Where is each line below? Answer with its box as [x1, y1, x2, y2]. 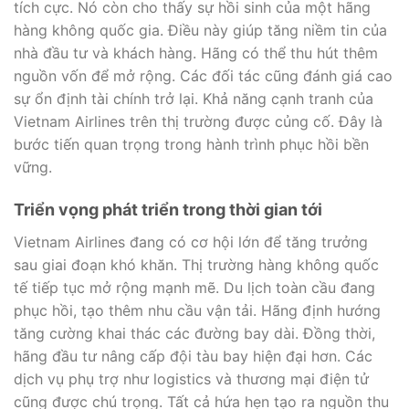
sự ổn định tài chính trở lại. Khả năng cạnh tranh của [14, 89, 373, 108]
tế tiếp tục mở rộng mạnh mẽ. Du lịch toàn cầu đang [14, 278, 375, 298]
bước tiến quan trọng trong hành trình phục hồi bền [14, 134, 369, 153]
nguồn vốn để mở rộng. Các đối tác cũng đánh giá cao [14, 66, 393, 85]
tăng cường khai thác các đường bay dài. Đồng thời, [14, 324, 375, 343]
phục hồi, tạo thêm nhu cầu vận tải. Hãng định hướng [14, 301, 381, 320]
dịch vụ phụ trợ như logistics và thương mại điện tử [14, 370, 369, 389]
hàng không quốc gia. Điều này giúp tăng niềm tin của [14, 20, 387, 39]
